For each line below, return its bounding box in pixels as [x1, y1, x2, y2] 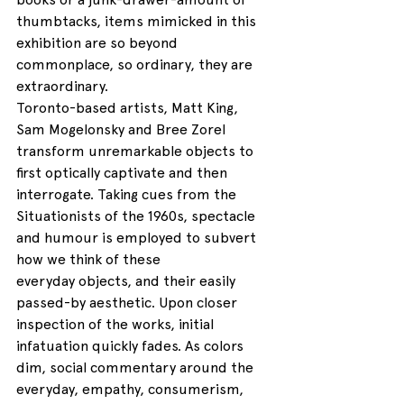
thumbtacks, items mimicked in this [16, 13, 260, 31]
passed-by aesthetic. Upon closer [16, 294, 241, 312]
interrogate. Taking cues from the [16, 186, 240, 204]
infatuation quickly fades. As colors [16, 337, 247, 355]
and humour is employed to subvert [16, 229, 260, 247]
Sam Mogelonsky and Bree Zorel [16, 121, 229, 139]
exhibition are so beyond [16, 34, 181, 52]
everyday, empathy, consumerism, [16, 381, 247, 399]
